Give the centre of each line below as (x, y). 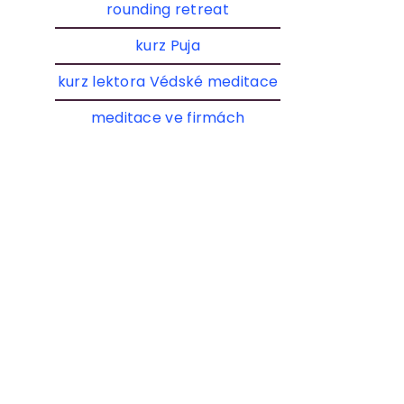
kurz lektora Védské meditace (168, 81)
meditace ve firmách (168, 117)
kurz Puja (168, 45)
